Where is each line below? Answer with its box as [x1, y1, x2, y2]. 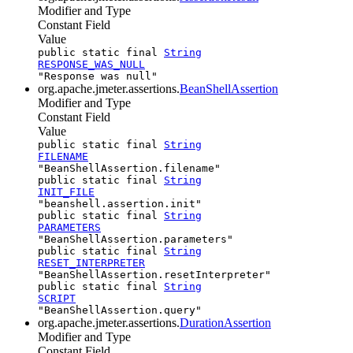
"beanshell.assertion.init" [38, 197, 202, 210]
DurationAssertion [180, 315, 271, 329]
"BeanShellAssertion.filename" [38, 162, 221, 174]
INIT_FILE [38, 185, 95, 198]
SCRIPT [38, 292, 76, 304]
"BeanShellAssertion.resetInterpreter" [38, 268, 271, 281]
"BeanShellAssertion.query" [38, 303, 202, 316]
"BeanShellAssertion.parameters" [38, 232, 233, 245]
